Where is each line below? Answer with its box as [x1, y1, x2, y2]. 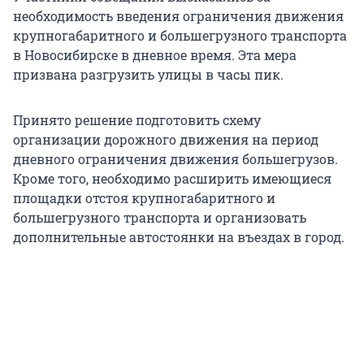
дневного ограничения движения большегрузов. [13, 150, 338, 168]
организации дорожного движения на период [13, 131, 318, 149]
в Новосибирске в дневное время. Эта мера [13, 46, 297, 64]
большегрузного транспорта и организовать [13, 209, 306, 227]
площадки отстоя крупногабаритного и [13, 189, 275, 207]
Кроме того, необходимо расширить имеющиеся [13, 170, 331, 188]
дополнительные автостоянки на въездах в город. [13, 228, 344, 246]
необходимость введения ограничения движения [13, 7, 344, 25]
